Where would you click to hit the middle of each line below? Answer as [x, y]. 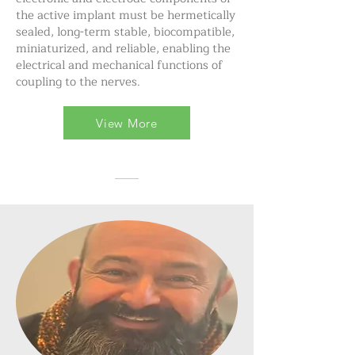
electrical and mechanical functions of [119, 65]
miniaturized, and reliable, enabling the [123, 49]
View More [127, 123]
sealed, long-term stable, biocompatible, [125, 32]
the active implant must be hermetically [126, 15]
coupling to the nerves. [78, 82]
